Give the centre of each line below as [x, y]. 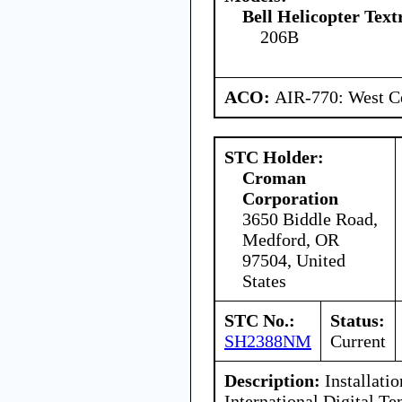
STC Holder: [274, 157]
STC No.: [260, 320]
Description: [272, 380]
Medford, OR [291, 239]
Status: [358, 320]
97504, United [294, 260]
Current [358, 341]
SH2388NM [268, 341]
